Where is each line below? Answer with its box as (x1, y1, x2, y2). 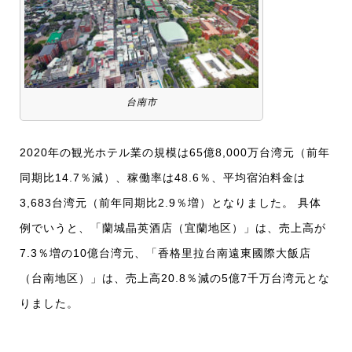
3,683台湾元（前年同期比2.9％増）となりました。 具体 (20, 196, 321, 210)
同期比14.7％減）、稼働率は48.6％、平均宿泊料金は (20, 171, 306, 185)
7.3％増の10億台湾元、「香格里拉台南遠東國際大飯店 (20, 247, 311, 260)
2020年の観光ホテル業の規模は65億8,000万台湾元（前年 (20, 146, 330, 159)
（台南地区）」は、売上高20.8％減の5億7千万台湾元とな (20, 272, 330, 285)
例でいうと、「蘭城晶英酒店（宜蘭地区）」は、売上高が (20, 222, 326, 235)
